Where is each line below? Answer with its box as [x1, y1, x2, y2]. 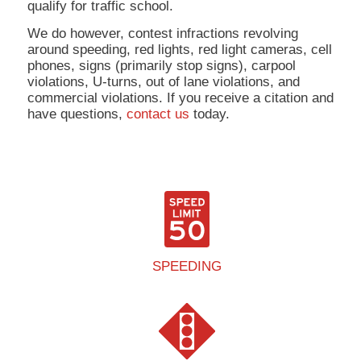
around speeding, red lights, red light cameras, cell [27, 42, 332, 58]
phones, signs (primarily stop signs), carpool [27, 58, 296, 74]
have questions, [27, 106, 127, 122]
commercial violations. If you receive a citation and [27, 90, 334, 106]
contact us [126, 106, 189, 122]
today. [189, 106, 230, 122]
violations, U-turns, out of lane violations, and [27, 74, 300, 90]
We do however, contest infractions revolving [27, 26, 298, 42]
